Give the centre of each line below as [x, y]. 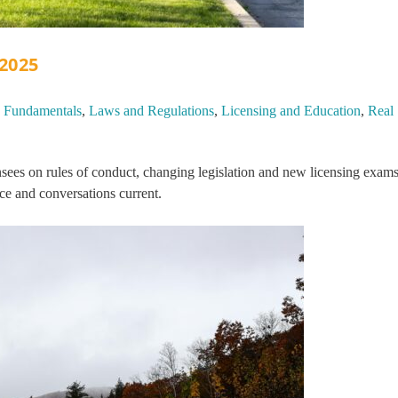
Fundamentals [42, 111]
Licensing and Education [291, 111]
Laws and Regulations [151, 111]
